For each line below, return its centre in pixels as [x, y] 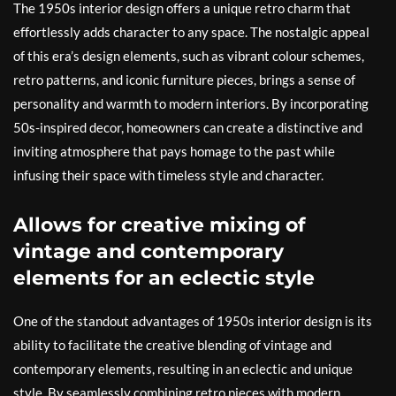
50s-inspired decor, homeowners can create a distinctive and [188, 128]
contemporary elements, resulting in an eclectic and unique [183, 369]
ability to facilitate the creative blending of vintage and [172, 345]
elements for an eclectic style [164, 278]
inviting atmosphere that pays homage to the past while [174, 152]
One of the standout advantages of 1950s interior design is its [193, 321]
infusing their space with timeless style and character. [168, 175]
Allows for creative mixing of [160, 225]
